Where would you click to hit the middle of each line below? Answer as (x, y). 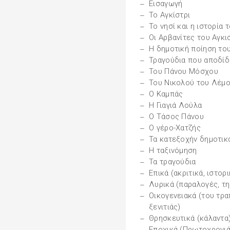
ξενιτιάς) (165, 207)
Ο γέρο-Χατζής (175, 128)
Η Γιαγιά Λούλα (176, 105)
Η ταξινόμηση (173, 150)
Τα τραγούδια (172, 162)
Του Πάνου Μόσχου (184, 71)
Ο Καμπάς (166, 94)
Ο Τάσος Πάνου (176, 117)
